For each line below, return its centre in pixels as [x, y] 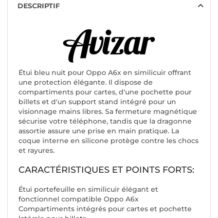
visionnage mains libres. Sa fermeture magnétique [108, 112]
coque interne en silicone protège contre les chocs [109, 141]
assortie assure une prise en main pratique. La [99, 131]
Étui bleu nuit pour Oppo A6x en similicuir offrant [105, 73]
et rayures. [36, 151]
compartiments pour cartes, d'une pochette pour [105, 92]
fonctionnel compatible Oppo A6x [79, 199]
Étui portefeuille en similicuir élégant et [88, 190]
